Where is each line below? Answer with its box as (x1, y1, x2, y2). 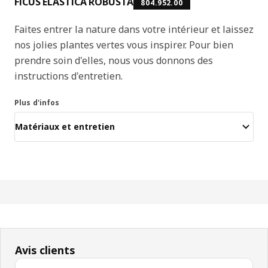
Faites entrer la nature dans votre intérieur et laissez (14, 22, 254, 36)
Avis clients (15, 242, 75, 257)
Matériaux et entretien (15, 121, 115, 133)
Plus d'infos (14, 97, 60, 108)
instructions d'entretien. (14, 69, 123, 83)
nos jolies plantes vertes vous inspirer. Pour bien (14, 38, 233, 51)
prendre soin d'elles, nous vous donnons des (14, 53, 213, 67)
